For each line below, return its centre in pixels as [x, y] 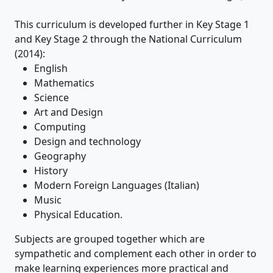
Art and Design [69, 112]
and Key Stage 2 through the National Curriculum [128, 39]
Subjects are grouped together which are [110, 239]
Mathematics [64, 83]
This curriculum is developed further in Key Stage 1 [132, 24]
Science [51, 97]
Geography [60, 156]
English [51, 68]
